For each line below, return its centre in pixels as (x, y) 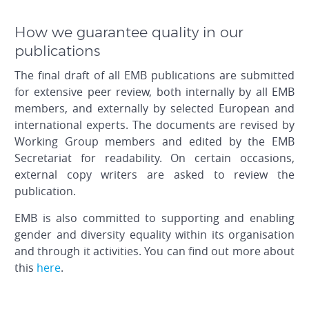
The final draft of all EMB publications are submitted (154, 76)
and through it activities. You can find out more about (154, 251)
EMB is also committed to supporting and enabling (154, 218)
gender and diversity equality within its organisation (154, 235)
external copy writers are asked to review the (154, 175)
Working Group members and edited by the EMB (154, 142)
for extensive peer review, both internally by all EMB (154, 92)
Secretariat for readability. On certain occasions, (154, 158)
